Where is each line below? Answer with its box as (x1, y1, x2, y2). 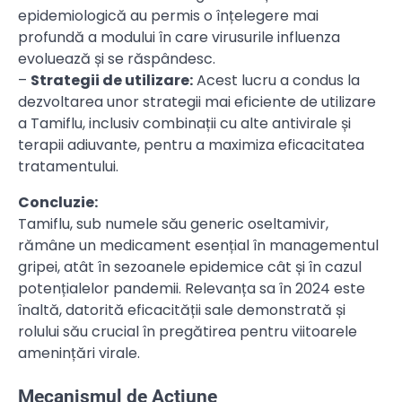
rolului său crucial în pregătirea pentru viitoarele (18, 321, 357, 343)
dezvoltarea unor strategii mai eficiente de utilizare (18, 92, 376, 113)
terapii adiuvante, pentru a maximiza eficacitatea (18, 135, 364, 156)
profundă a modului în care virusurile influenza (18, 27, 340, 48)
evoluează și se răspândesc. (18, 48, 215, 70)
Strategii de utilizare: (31, 70, 193, 92)
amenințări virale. (18, 343, 140, 364)
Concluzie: (18, 192, 98, 214)
